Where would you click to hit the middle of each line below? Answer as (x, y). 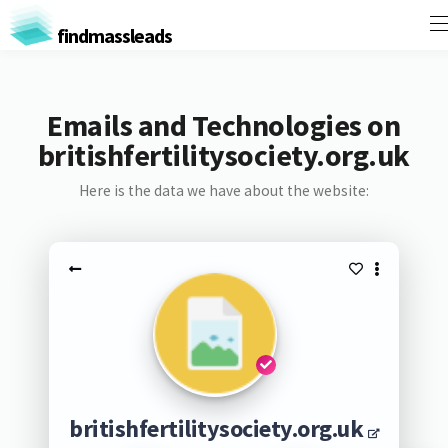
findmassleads (113, 35)
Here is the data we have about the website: (223, 190)
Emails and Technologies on (224, 125)
